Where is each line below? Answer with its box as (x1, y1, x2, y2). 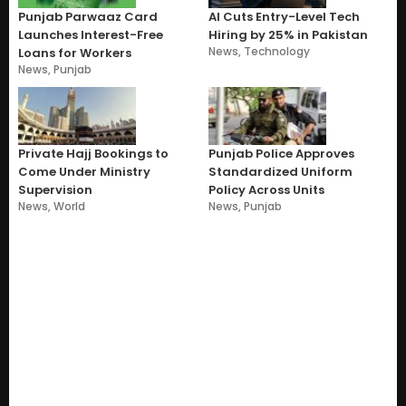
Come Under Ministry (18, 162, 150, 180)
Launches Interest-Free (18, 25, 163, 43)
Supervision (18, 180, 92, 198)
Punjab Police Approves (208, 144, 354, 162)
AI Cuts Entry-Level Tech (208, 7, 360, 25)
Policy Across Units (208, 180, 324, 198)
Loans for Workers (18, 43, 131, 62)
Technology (244, 43, 310, 59)
